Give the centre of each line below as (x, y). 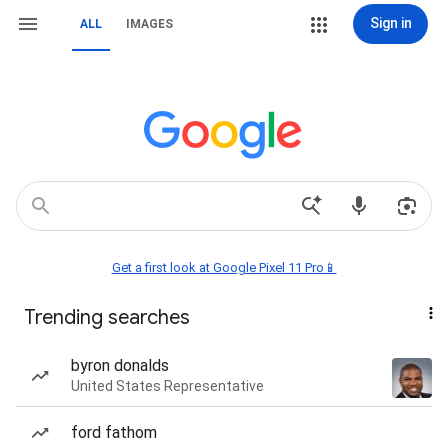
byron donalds (120, 365)
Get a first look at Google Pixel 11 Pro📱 (224, 267)
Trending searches (107, 317)
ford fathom (114, 432)
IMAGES (149, 24)
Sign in (390, 23)
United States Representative (167, 386)
